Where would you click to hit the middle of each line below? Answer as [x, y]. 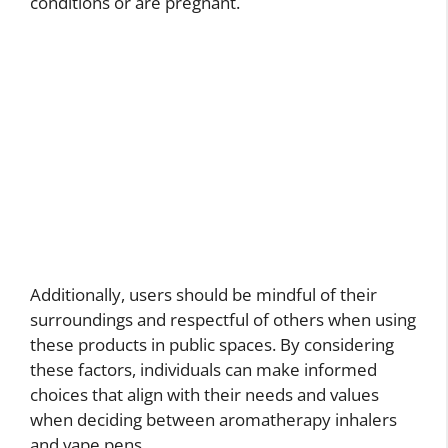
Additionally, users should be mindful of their [203, 295]
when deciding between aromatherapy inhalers [213, 420]
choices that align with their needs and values [204, 395]
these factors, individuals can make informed [203, 370]
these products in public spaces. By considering [212, 345]
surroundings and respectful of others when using [223, 320]
